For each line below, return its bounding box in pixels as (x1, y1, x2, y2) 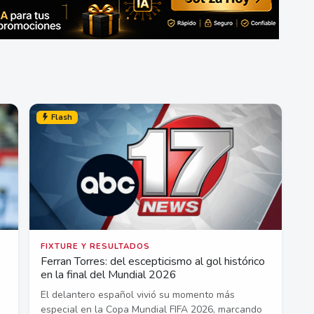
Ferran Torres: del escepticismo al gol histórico (41, 253, 265, 269)
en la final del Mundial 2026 (41, 266, 177, 282)
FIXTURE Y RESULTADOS (41, 240, 150, 252)
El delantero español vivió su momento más (41, 287, 235, 301)
